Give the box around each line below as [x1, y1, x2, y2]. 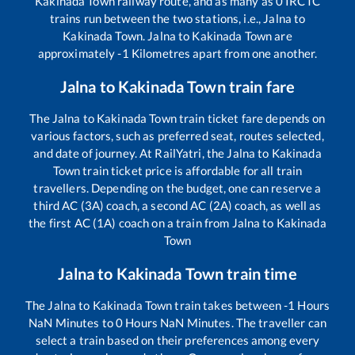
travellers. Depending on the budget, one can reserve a [33, 180, 322, 195]
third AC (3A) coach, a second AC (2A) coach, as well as [33, 197, 322, 212]
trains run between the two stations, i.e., [49, 10, 264, 25]
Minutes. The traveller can [184, 315, 326, 330]
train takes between [172, 297, 284, 312]
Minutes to [52, 315, 116, 330]
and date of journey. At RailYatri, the [33, 145, 227, 160]
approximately [37, 45, 118, 60]
